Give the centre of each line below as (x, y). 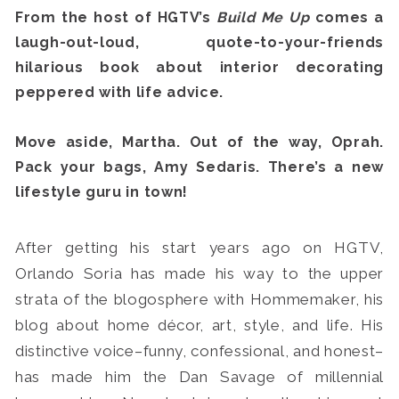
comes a (346, 18)
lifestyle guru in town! (102, 192)
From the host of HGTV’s (116, 18)
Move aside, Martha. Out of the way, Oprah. (199, 142)
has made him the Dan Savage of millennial (199, 377)
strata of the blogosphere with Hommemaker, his (199, 300)
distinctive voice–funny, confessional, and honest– (200, 351)
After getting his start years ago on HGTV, (199, 248)
